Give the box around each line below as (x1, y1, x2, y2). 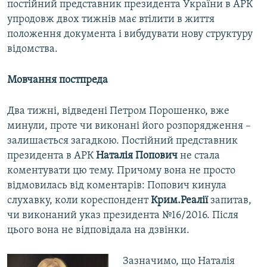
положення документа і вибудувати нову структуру (7, 29, 253, 41)
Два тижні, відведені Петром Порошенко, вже (7, 105, 229, 117)
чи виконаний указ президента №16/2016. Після (7, 210, 238, 222)
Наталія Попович (96, 150, 178, 162)
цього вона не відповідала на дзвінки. (7, 225, 190, 237)
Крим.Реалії (151, 195, 208, 207)
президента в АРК (7, 150, 96, 162)
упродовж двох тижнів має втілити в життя (7, 14, 215, 26)
